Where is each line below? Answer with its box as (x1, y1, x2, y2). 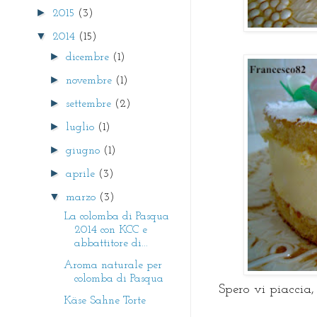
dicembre (66, 51, 113, 63)
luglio (66, 121, 98, 133)
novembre (66, 74, 116, 86)
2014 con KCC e (74, 224, 147, 236)
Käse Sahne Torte (63, 294, 146, 306)
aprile (66, 168, 99, 180)
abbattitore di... (74, 237, 148, 249)
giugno (66, 144, 104, 156)
